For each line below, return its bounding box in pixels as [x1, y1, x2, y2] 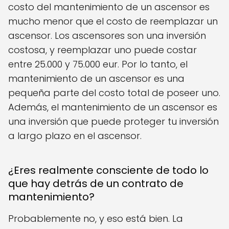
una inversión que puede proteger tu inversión [8, 114, 219, 128]
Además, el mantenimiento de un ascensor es [8, 100, 217, 113]
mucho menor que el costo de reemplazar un [8, 14, 218, 28]
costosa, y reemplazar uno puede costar [8, 43, 197, 56]
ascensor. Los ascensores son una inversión [8, 29, 206, 42]
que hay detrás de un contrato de [8, 176, 184, 191]
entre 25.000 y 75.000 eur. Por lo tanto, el [8, 57, 188, 71]
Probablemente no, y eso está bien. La [8, 212, 183, 225]
